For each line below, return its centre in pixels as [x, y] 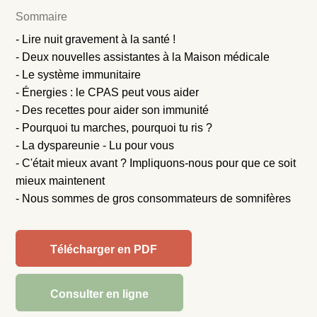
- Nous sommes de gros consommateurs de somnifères [154, 198]
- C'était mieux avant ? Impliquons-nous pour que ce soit [156, 163]
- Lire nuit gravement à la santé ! [96, 39]
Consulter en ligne [100, 294]
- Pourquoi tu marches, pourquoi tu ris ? [114, 127]
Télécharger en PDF [104, 250]
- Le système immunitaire [79, 74]
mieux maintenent [60, 180]
